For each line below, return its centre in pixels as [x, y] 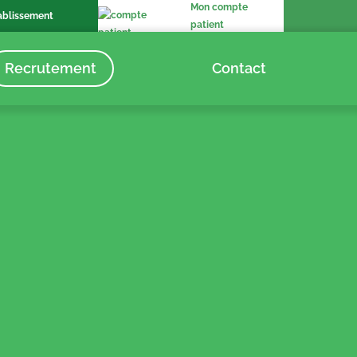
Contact [239, 68]
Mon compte [220, 7]
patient [208, 25]
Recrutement [51, 68]
